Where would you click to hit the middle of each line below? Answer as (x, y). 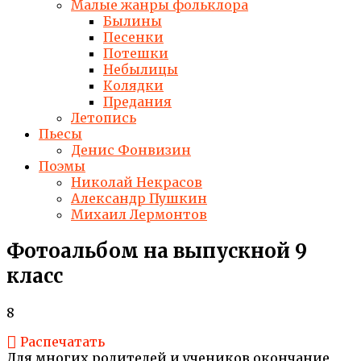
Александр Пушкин (139, 198)
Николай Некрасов (137, 182)
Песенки (133, 37)
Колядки (133, 85)
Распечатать (62, 341)
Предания (137, 102)
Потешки (136, 53)
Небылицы (141, 69)
